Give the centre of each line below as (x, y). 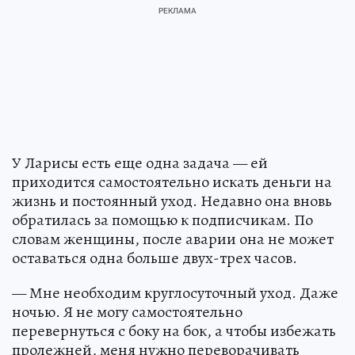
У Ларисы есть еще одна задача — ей (140, 163)
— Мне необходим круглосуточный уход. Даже (175, 293)
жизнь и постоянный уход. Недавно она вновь (172, 201)
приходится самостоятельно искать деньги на (172, 182)
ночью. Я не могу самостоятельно (127, 312)
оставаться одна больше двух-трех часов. (155, 258)
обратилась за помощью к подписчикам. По (162, 220)
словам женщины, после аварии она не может (173, 239)
